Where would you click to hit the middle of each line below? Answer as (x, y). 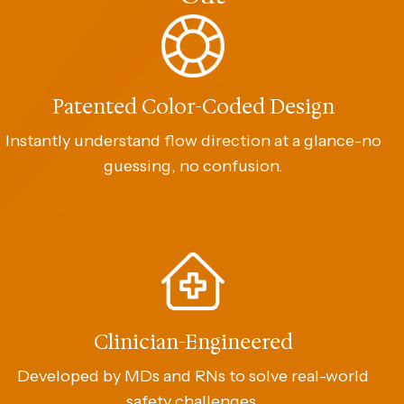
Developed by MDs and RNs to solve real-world (193, 376)
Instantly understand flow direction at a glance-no (193, 140)
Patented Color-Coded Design (193, 106)
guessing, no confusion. (193, 165)
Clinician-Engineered (193, 342)
